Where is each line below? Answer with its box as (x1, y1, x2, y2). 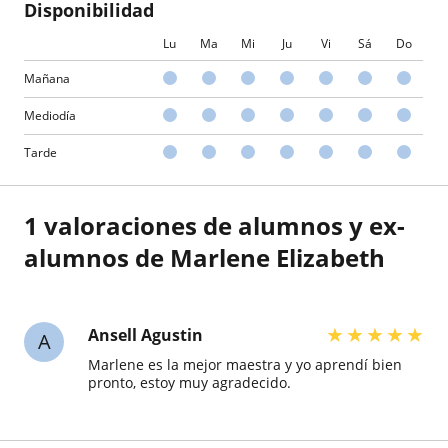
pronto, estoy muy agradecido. (88, 373, 291, 393)
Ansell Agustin (88, 324, 203, 347)
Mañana (24, 70, 70, 88)
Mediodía (24, 107, 76, 125)
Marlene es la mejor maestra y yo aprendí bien (88, 355, 402, 375)
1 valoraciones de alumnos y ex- (24, 209, 405, 243)
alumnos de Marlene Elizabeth (24, 241, 385, 275)
